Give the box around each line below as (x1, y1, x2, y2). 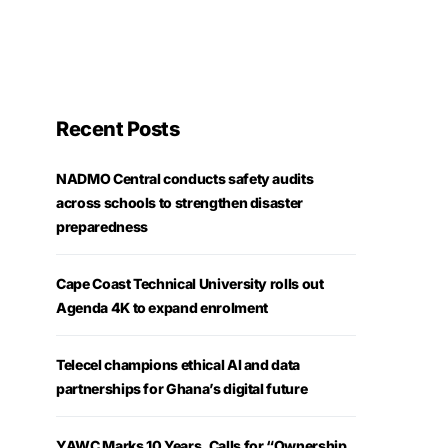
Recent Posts (56, 117, 179, 142)
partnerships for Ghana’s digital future (56, 380, 308, 398)
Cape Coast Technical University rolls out (56, 275, 324, 293)
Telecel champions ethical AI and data (56, 356, 301, 374)
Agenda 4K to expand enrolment (56, 299, 268, 317)
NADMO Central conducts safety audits (56, 170, 314, 188)
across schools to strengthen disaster (56, 194, 304, 212)
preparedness (56, 218, 148, 236)
